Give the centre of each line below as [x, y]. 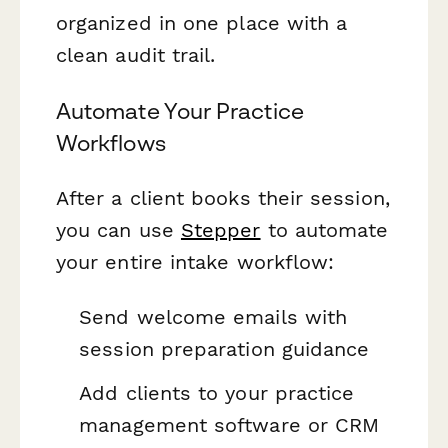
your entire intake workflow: [195, 261]
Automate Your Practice [180, 110]
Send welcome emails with [213, 317]
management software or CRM [229, 424]
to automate [324, 229]
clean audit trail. [136, 55]
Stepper [220, 229]
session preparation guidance [224, 349]
